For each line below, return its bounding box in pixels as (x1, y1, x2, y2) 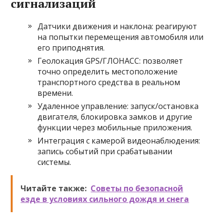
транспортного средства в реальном (37, 77, 181, 88)
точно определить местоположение (37, 66, 178, 77)
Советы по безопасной (91, 183, 183, 194)
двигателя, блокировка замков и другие (37, 111, 193, 122)
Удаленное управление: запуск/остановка (37, 101, 199, 111)
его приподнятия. (37, 42, 105, 53)
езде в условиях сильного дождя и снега (20, 194, 189, 204)
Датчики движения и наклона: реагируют (37, 21, 198, 32)
